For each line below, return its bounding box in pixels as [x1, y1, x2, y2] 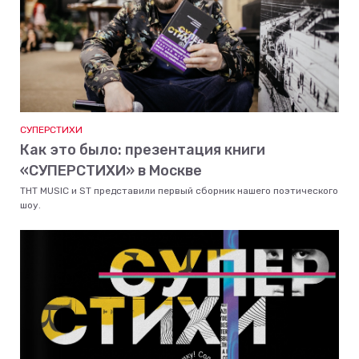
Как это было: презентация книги [20, 141, 265, 159]
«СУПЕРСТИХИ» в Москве [20, 162, 202, 179]
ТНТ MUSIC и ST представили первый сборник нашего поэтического [20, 185, 338, 196]
